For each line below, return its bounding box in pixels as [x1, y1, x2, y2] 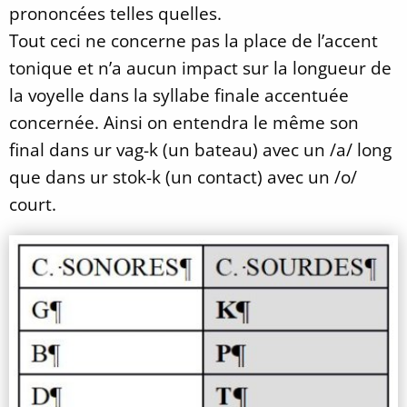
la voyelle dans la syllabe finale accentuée [9, 82, 349, 107]
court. [9, 191, 56, 216]
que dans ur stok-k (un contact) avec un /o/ [9, 164, 357, 189]
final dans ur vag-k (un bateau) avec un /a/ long [9, 136, 392, 162]
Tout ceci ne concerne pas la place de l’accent [9, 27, 378, 53]
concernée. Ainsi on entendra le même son [9, 109, 359, 134]
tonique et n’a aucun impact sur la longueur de [9, 55, 392, 80]
